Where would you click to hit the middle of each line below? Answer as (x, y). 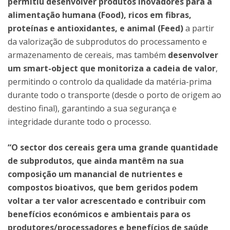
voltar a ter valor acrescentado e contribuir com (107, 200)
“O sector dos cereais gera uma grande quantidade (113, 147)
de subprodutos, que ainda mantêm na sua (96, 160)
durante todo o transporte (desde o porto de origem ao (114, 95)
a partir (200, 28)
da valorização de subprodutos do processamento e (107, 41)
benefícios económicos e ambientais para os (99, 214)
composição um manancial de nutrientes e (95, 174)
